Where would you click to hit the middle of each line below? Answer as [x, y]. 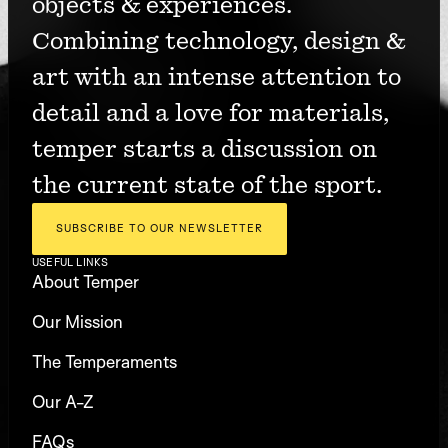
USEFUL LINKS [70, 262]
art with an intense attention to [216, 77]
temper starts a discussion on [204, 149]
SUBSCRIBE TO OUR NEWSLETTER [159, 228]
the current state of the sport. [207, 185]
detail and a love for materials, [210, 113]
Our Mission [77, 321]
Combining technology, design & [218, 41]
